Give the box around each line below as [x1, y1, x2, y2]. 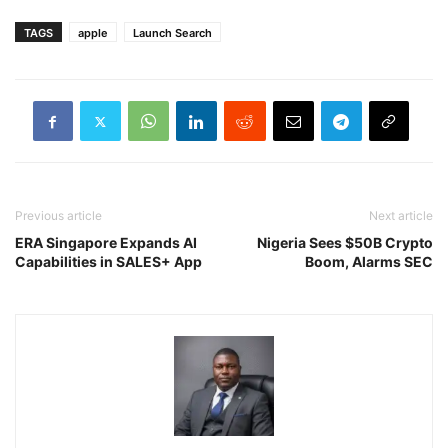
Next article [369, 208, 433, 224]
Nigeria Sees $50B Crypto [257, 234, 433, 252]
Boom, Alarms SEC [305, 253, 433, 271]
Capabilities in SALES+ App [15, 253, 202, 271]
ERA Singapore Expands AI [15, 234, 197, 252]
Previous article [15, 208, 102, 224]
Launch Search [133, 26, 212, 41]
